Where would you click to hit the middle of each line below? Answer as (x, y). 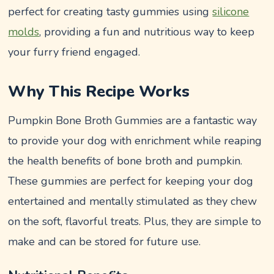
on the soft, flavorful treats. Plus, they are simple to (135, 221)
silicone (231, 12)
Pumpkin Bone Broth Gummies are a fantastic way (133, 120)
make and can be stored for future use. (105, 242)
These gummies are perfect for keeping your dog (131, 181)
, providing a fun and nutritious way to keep (147, 32)
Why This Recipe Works (99, 91)
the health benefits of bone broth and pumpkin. (125, 161)
